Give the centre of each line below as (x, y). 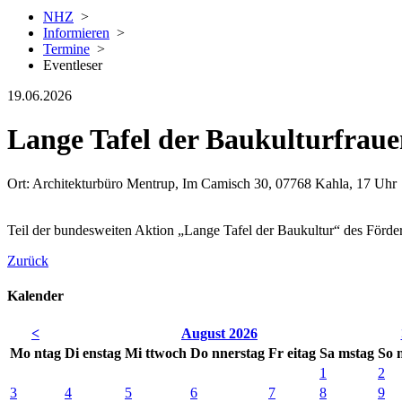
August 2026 (219, 334)
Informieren (76, 33)
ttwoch (166, 354)
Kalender (35, 296)
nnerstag (238, 354)
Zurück (28, 260)
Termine (66, 49)
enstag (102, 354)
